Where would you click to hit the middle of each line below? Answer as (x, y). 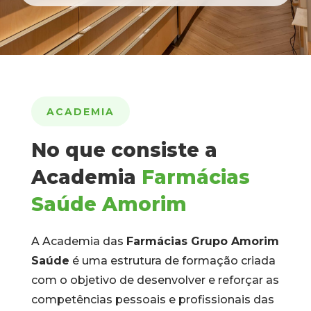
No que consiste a (124, 150)
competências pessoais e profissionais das (152, 300)
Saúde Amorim (109, 204)
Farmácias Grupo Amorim (202, 241)
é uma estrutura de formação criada (172, 261)
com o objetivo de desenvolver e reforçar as (155, 280)
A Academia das (78, 241)
